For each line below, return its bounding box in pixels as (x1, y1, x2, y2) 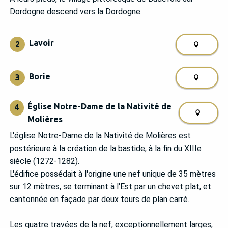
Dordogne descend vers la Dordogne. (10, 6, 142, 16)
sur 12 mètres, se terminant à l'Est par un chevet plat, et (10, 182, 211, 192)
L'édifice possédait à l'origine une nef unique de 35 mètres (10, 169, 216, 179)
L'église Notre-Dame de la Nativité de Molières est (10, 131, 191, 141)
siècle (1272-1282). (10, 156, 79, 166)
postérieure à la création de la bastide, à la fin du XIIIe (10, 144, 202, 154)
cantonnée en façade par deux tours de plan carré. (10, 194, 189, 205)
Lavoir (28, 38, 54, 48)
